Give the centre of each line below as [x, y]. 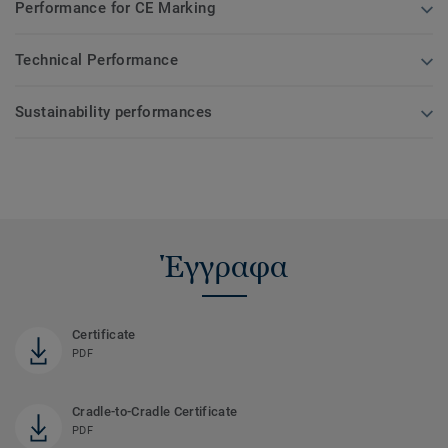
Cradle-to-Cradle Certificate [155, 412]
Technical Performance [96, 60]
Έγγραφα [224, 267]
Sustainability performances [114, 112]
